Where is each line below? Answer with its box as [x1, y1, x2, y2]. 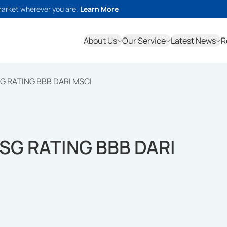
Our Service [122, 35, 166, 46]
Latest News [171, 35, 216, 46]
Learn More [80, 4, 119, 14]
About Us [84, 35, 117, 46]
